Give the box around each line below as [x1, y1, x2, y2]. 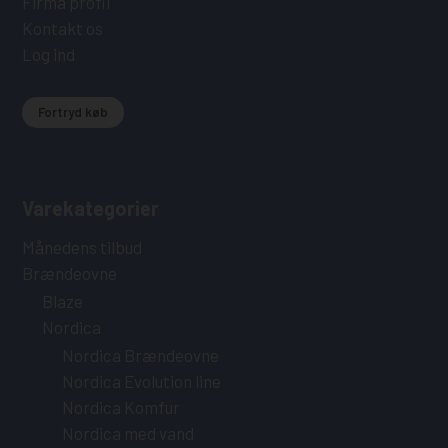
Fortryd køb [38, 104, 109, 121]
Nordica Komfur [62, 397, 181, 418]
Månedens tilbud [22, 237, 143, 258]
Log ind [22, 44, 76, 65]
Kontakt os [22, 18, 104, 39]
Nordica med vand [62, 423, 195, 444]
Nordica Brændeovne [62, 345, 220, 366]
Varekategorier [22, 196, 160, 221]
